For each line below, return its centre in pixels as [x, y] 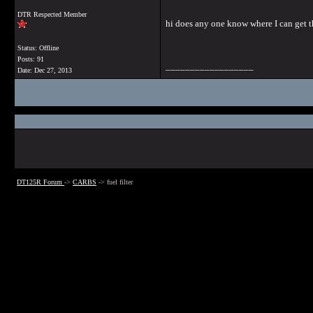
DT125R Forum [41, 182]
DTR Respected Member [52, 14]
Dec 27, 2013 [53, 70]
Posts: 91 [31, 59]
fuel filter [120, 182]
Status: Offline [38, 48]
